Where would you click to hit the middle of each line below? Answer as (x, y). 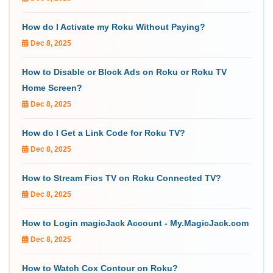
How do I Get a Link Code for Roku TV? (104, 133)
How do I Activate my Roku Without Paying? (114, 27)
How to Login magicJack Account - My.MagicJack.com (135, 223)
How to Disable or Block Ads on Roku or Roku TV (124, 72)
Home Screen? (52, 87)
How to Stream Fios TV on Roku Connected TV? (122, 178)
